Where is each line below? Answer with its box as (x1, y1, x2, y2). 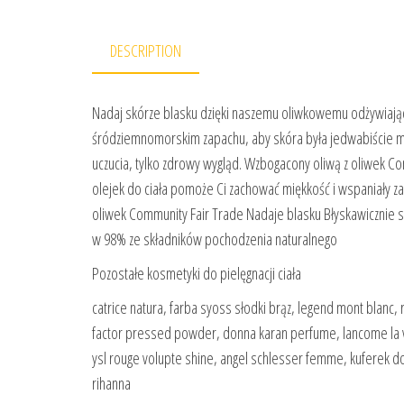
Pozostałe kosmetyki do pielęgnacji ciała (92, 262, 301, 285)
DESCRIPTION (110, 40, 181, 62)
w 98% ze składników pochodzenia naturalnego (92, 228, 337, 251)
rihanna (92, 372, 131, 395)
